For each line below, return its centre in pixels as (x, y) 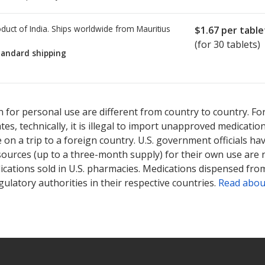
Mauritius (153, 29)
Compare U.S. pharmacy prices (158, 96)
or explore (238, 96)
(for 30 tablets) (227, 45)
